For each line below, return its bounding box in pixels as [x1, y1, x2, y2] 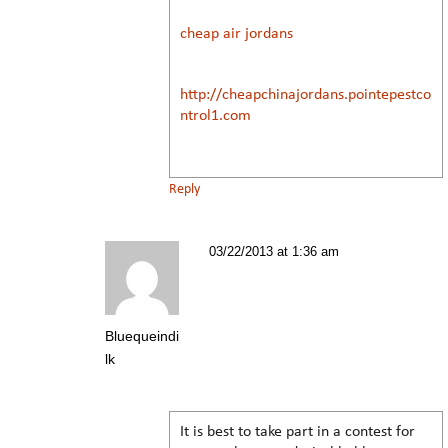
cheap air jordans [180, 25, 293, 42]
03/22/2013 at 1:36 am [209, 243, 339, 259]
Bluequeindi [105, 327, 179, 344]
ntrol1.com [180, 107, 251, 124]
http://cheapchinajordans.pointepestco [180, 86, 431, 103]
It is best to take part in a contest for [180, 423, 415, 440]
